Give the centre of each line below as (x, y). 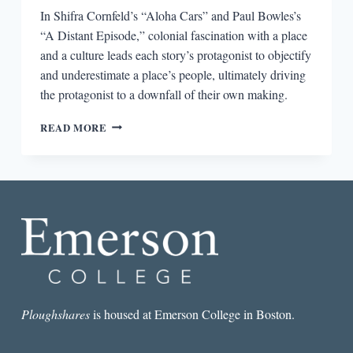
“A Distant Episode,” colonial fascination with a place (173, 35)
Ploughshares (55, 314)
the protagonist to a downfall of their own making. (163, 94)
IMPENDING (138, 123)
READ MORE (73, 127)
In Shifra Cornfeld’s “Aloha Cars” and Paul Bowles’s (170, 15)
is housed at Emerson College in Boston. (192, 314)
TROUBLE (133, 139)
